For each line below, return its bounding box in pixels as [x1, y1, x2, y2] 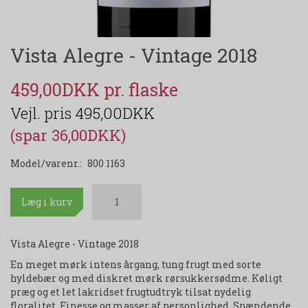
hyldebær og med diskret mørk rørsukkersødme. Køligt [10, 271, 283, 285]
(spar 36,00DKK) [10, 124, 126, 145]
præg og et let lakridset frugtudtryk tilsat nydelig [10, 285, 251, 298]
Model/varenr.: [10, 156, 84, 170]
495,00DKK [75, 102, 155, 123]
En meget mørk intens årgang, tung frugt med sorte [10, 257, 261, 271]
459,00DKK [10, 78, 104, 101]
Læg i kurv [21, 195, 72, 208]
